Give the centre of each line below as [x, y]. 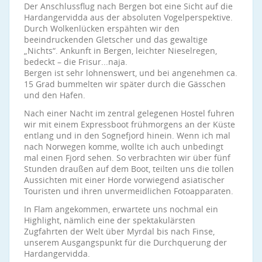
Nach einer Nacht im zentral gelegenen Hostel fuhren [129, 113]
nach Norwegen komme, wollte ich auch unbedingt [124, 146]
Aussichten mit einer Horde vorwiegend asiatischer [124, 180]
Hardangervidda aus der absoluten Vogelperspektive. [128, 17]
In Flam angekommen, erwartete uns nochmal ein [121, 209]
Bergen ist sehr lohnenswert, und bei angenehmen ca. [131, 73]
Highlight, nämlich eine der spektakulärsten [110, 220]
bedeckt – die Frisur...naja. [76, 62]
